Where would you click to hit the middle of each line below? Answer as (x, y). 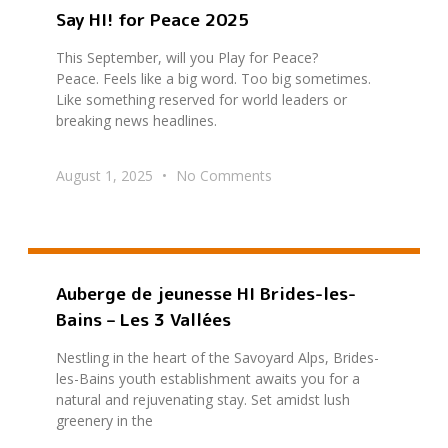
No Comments (222, 175)
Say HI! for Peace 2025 (152, 19)
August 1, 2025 (106, 175)
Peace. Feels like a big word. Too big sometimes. (215, 78)
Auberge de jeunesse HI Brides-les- (206, 294)
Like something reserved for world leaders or (201, 99)
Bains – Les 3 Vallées (143, 320)
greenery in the (104, 421)
